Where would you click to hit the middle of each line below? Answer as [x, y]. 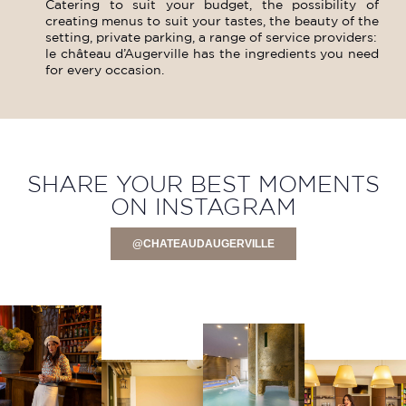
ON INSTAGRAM [203, 206]
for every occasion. [105, 70]
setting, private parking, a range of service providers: [211, 38]
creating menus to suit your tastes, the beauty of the [212, 21]
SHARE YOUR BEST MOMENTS [203, 184]
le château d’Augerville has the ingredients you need [212, 54]
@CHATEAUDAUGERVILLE [203, 243]
